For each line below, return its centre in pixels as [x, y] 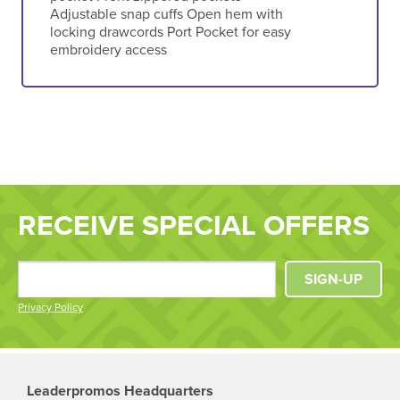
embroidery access [108, 50]
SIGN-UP [333, 280]
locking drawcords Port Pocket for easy [170, 32]
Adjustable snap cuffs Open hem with [166, 14]
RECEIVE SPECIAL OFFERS [194, 226]
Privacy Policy [50, 308]
